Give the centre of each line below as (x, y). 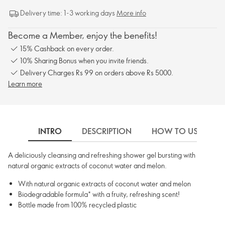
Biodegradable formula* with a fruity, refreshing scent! (99, 194)
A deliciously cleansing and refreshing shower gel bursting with (102, 155)
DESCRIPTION (107, 131)
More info (131, 13)
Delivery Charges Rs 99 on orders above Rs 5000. (97, 72)
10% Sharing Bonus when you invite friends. (84, 60)
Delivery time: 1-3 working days (68, 13)
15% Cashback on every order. (67, 48)
